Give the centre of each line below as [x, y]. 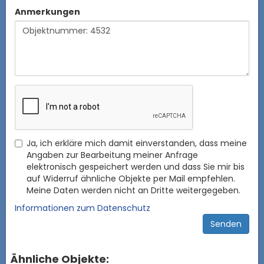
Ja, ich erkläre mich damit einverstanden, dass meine [137, 143]
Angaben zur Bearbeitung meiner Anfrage [112, 155]
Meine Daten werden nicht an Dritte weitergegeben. [133, 190]
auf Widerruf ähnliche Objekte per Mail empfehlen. [131, 178]
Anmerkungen [47, 11]
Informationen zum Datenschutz [82, 208]
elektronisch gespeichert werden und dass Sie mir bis [136, 166]
